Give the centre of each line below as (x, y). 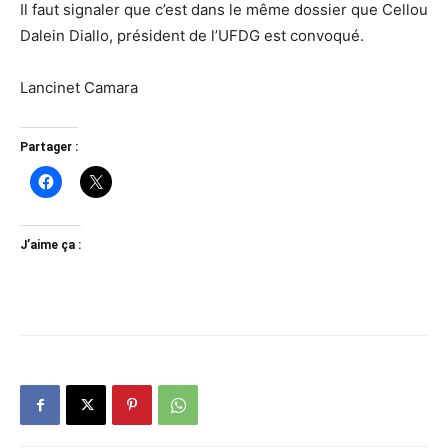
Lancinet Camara (79, 88)
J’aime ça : (50, 245)
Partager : (49, 147)
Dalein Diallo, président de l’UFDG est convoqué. (196, 36)
